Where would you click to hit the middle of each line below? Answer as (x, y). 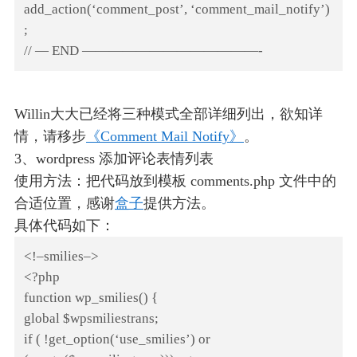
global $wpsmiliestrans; (91, 319)
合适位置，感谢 (65, 204)
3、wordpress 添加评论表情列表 (114, 159)
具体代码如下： (65, 226)
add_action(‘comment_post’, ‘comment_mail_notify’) (177, 10)
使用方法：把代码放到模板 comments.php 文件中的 (175, 181)
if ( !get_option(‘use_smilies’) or (117, 339)
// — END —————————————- (143, 51)
